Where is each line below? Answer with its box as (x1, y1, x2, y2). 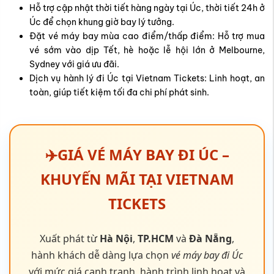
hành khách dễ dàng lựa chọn (31, 152, 171, 166)
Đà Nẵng (189, 136, 232, 150)
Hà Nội (100, 136, 133, 150)
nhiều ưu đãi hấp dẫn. (86, 185, 188, 199)
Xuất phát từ (40, 136, 100, 150)
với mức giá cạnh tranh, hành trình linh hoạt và (29, 169, 245, 183)
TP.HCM (138, 136, 174, 150)
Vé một (155, 231, 190, 245)
